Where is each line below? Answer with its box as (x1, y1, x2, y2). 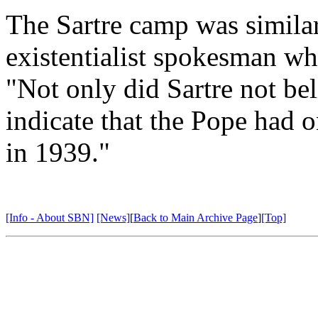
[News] (97, 211, 130, 224)
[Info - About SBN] (6, 211, 94, 224)
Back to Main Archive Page (133, 211, 258, 224)
